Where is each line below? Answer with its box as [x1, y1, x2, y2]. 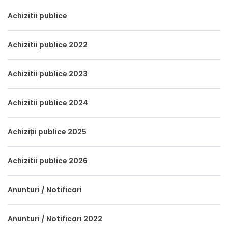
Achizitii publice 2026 [8, 156, 88, 166]
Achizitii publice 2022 [8, 40, 88, 50]
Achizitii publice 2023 [8, 69, 88, 79]
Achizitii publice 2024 [8, 98, 88, 108]
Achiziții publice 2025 [8, 127, 87, 137]
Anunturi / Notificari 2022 [8, 214, 102, 224]
